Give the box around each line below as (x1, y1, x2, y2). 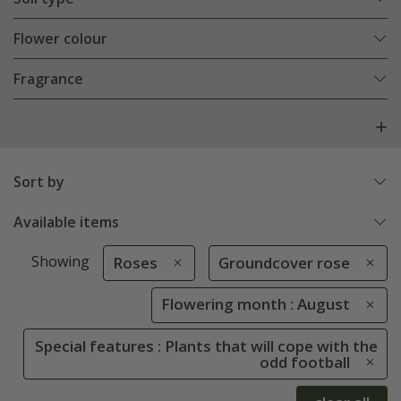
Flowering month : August (161, 294, 350, 315)
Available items (13, 212, 119, 233)
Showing (30, 252, 90, 272)
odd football (260, 351, 350, 372)
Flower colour (13, 29, 107, 49)
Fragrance (13, 69, 83, 90)
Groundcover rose (218, 252, 350, 274)
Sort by (13, 172, 64, 192)
